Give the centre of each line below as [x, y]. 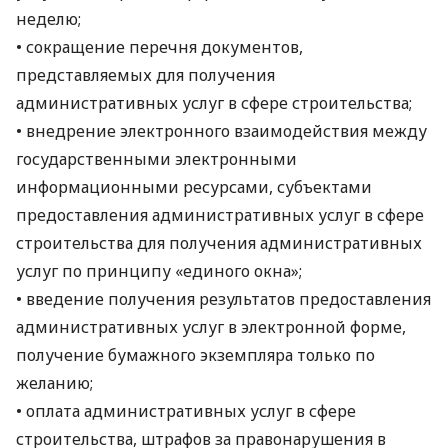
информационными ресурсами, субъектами [194, 187]
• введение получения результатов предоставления [223, 299]
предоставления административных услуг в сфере [220, 215]
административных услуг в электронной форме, [211, 327]
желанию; [54, 383]
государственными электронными [156, 159]
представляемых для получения [145, 75]
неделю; [48, 19]
